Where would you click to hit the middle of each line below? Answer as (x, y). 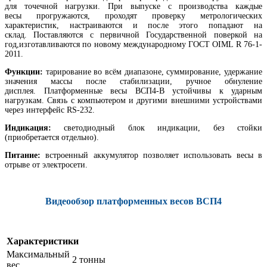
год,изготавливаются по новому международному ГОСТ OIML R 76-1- (133, 45)
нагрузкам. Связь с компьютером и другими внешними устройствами (133, 101)
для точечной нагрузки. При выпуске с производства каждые (133, 7)
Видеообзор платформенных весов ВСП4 (133, 201)
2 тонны (89, 260)
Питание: (25, 156)
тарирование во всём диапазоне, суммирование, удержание (153, 72)
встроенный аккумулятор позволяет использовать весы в (154, 156)
